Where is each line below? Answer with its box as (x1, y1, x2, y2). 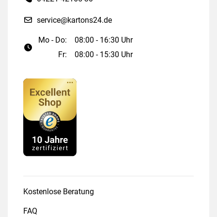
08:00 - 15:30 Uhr (75, 50, 133, 60)
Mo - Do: (38, 35, 67, 45)
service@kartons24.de (37, 15, 112, 25)
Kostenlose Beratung (23, 187, 94, 197)
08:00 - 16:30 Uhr (75, 35, 133, 45)
